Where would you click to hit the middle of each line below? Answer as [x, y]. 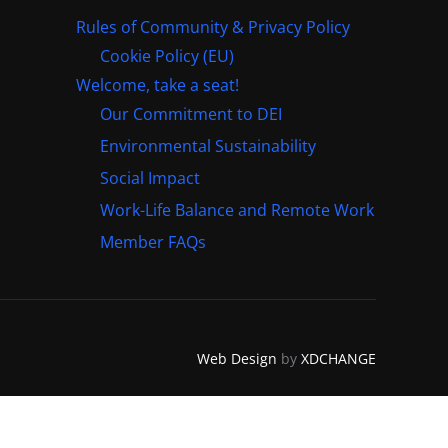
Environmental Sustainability [208, 145]
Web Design [237, 359]
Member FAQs [153, 241]
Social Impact [150, 177]
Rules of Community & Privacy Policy [213, 26]
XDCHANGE [338, 359]
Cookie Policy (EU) [167, 55]
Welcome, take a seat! [157, 84]
